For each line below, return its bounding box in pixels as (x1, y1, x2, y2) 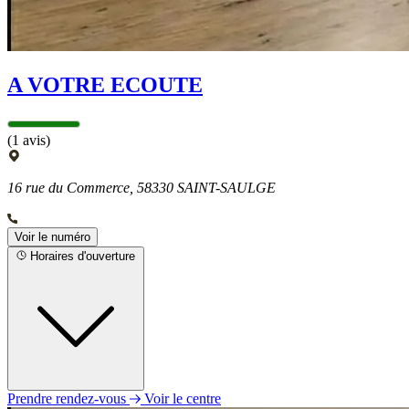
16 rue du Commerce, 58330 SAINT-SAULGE (7, 180, 276, 196)
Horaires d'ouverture (30, 249, 135, 264)
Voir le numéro (15, 230, 90, 245)
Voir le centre (144, 391, 221, 407)
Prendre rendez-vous (7, 391, 130, 407)
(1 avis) (7, 132, 50, 149)
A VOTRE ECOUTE (7, 73, 203, 98)
